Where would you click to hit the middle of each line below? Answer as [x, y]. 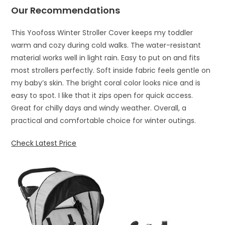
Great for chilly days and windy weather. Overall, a [99, 108]
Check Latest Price [44, 143]
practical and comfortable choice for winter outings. [104, 121]
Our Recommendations [66, 11]
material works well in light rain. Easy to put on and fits [106, 58]
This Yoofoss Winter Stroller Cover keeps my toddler [102, 33]
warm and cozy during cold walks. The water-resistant [106, 45]
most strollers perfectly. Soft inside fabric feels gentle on [111, 71]
